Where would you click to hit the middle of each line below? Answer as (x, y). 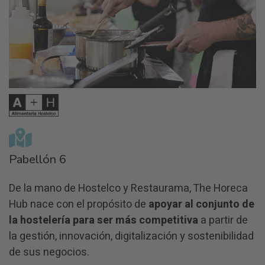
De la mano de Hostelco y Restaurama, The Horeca (128, 188)
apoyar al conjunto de (201, 204)
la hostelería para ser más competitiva (104, 220)
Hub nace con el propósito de (79, 204)
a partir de (223, 220)
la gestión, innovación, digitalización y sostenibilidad (131, 236)
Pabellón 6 (38, 159)
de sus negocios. (49, 252)
